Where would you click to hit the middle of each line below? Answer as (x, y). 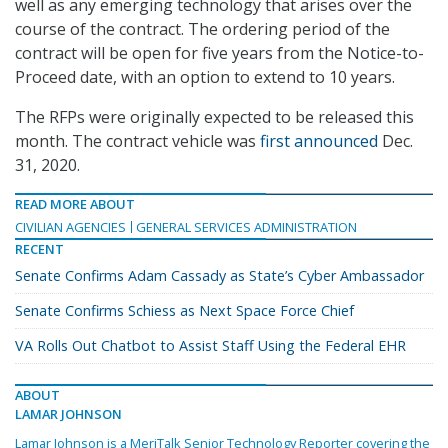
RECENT (39, 249)
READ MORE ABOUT (75, 204)
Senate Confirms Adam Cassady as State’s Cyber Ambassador (219, 276)
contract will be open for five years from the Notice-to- (219, 53)
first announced (319, 141)
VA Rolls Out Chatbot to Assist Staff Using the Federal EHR (210, 346)
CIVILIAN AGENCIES (70, 227)
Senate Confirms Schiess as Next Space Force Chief (184, 311)
